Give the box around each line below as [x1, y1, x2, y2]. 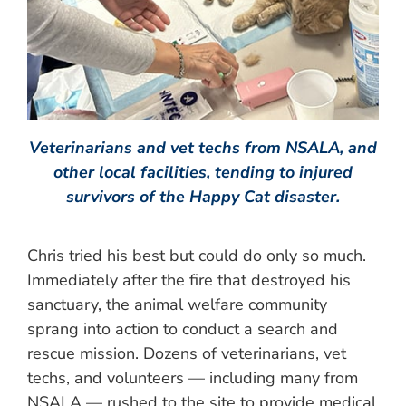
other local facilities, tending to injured [53, 161, 353, 183]
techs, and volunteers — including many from [27, 367, 358, 389]
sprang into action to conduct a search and [27, 318, 338, 340]
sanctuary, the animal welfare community [27, 294, 327, 315]
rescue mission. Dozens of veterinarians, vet [27, 343, 346, 364]
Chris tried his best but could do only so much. [27, 245, 366, 266]
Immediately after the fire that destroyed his [27, 269, 351, 291]
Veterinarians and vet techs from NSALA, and [29, 137, 377, 159]
